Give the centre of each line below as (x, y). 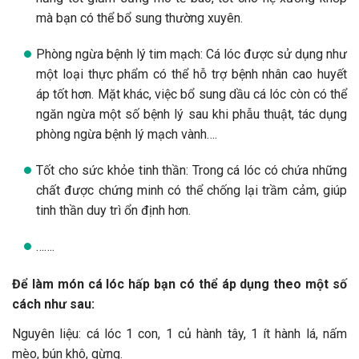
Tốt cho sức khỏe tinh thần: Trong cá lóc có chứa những (192, 170)
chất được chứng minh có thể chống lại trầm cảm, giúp (192, 190)
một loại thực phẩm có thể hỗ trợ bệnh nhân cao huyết (192, 74)
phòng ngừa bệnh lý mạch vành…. (127, 134)
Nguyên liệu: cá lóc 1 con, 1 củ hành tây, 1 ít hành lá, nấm (179, 333)
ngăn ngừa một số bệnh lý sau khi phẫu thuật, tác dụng (192, 114)
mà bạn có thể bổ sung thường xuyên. (139, 18)
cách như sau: (53, 304)
